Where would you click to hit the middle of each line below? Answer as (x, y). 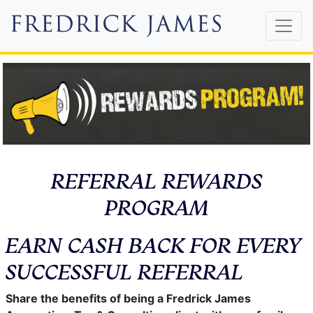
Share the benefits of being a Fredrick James (128, 298)
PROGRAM (156, 206)
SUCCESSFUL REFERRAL (124, 271)
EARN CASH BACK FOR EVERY (153, 244)
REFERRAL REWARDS (156, 180)
